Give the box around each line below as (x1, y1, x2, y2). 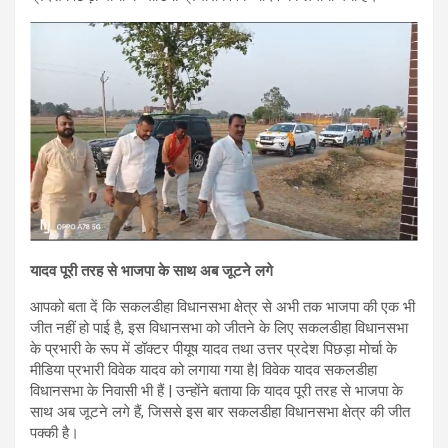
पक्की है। (30, 424, 79, 443)
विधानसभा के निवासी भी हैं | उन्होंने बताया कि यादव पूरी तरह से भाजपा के (30, 382, 403, 401)
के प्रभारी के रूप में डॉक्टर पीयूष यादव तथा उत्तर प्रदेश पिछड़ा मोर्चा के (30, 340, 397, 359)
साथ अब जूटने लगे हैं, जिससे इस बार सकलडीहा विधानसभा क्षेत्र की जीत (30, 403, 410, 422)
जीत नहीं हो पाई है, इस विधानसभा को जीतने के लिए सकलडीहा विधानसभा (30, 319, 408, 338)
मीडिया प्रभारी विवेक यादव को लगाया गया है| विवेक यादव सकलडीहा (30, 361, 377, 380)
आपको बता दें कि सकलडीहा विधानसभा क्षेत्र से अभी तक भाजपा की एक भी (30, 298, 415, 317)
